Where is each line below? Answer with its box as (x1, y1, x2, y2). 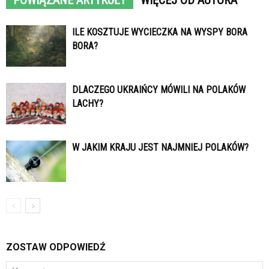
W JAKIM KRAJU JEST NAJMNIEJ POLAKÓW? (72, 142, 249, 153)
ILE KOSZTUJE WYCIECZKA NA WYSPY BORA (72, 26, 247, 38)
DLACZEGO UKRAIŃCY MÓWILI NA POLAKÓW (72, 84, 246, 95)
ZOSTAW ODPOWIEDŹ (6, 241, 106, 253)
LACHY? (72, 98, 103, 109)
